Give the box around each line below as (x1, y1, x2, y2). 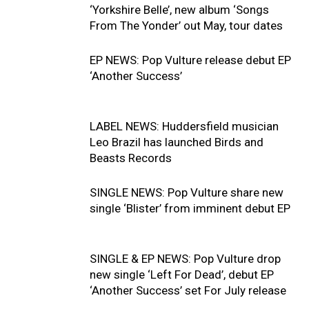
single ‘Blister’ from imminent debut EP (90, 201, 290, 215)
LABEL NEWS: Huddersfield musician (90, 119, 279, 133)
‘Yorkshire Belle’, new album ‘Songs (90, 2, 269, 17)
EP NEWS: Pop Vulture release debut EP (90, 52, 291, 67)
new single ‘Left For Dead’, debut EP (90, 267, 274, 281)
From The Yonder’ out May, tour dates (90, 18, 283, 32)
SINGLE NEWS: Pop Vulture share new (90, 185, 283, 199)
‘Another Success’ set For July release (90, 283, 286, 297)
